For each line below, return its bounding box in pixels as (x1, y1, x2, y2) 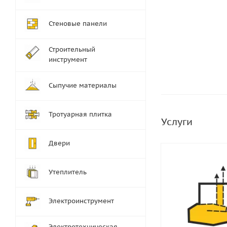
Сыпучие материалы (49, 81, 117, 90)
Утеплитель (49, 168, 87, 176)
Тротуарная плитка (49, 110, 112, 119)
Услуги (161, 116, 193, 128)
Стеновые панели (49, 19, 107, 28)
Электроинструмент (49, 197, 114, 205)
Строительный (49, 45, 95, 54)
